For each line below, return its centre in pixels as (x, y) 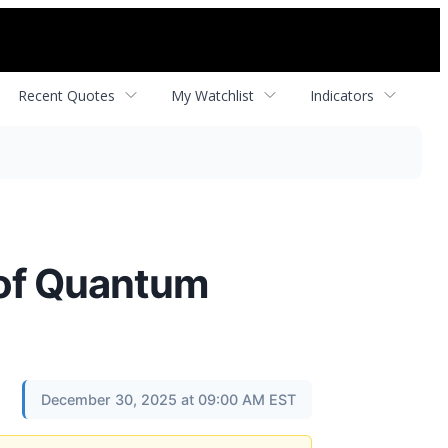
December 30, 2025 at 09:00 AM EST (168, 399)
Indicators (342, 95)
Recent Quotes (66, 95)
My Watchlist (212, 95)
